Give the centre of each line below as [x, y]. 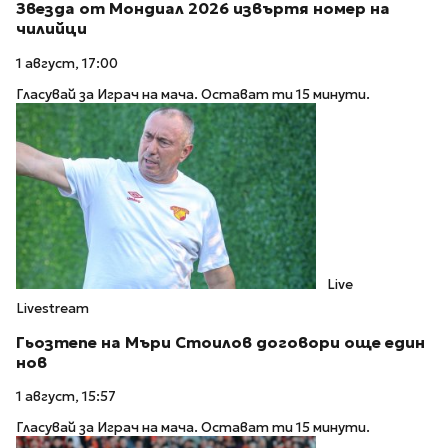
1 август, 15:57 [66, 397]
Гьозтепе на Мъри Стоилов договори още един [220, 342]
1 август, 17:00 [67, 64]
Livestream [52, 308]
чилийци [51, 29]
